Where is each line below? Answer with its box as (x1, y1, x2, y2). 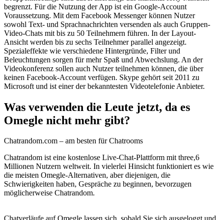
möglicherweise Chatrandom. (4, 189, 95, 197)
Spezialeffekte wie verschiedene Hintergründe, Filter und (4, 46, 180, 55)
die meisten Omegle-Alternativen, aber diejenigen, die (4, 171, 170, 180)
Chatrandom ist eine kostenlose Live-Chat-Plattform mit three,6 (4, 153, 199, 162)
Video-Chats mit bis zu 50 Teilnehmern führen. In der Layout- (4, 28, 196, 37)
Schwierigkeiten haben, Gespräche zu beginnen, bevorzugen (4, 180, 192, 189)
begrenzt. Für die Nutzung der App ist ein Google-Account (4, 2, 187, 11)
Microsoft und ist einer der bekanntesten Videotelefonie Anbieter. (4, 82, 205, 90)
